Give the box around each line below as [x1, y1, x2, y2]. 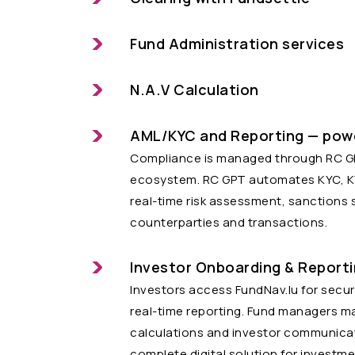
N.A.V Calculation [130, 79, 259, 99]
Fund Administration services [130, 33, 344, 53]
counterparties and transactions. [130, 213, 327, 231]
